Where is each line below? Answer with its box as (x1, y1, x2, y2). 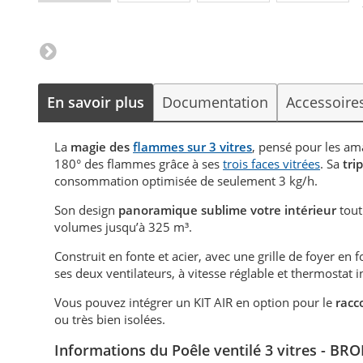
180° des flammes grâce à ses (54, 156, 224, 173)
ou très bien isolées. (54, 311, 166, 328)
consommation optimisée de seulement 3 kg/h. (54, 173, 322, 190)
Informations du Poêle (54, 340, 211, 361)
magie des (70, 139, 134, 156)
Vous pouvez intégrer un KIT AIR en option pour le (54, 294, 336, 311)
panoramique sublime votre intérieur (118, 202, 337, 219)
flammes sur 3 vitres (133, 139, 253, 156)
